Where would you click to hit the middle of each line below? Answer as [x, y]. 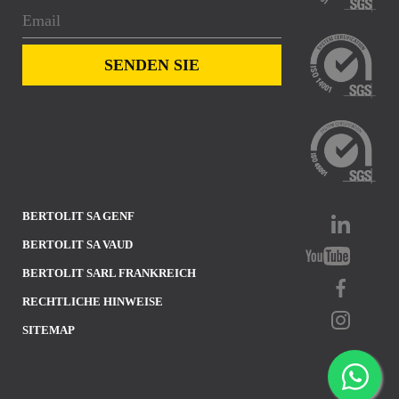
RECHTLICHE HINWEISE [93, 301]
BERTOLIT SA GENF [78, 216]
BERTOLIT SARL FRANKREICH [109, 273]
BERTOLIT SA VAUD [77, 244]
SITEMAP [49, 330]
